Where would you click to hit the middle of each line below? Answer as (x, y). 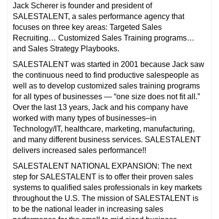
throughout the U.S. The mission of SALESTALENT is (106, 198)
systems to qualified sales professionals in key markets (107, 187)
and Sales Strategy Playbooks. (66, 48)
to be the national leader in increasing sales (88, 209)
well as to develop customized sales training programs (106, 86)
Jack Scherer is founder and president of (82, 5)
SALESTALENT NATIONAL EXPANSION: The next (102, 166)
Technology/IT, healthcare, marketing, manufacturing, (104, 129)
